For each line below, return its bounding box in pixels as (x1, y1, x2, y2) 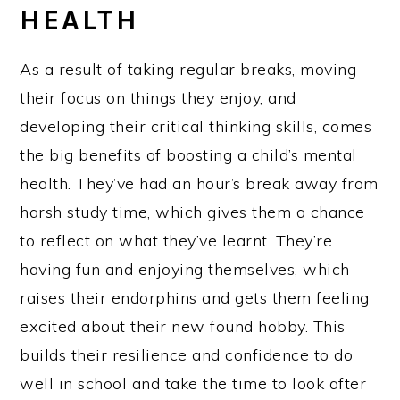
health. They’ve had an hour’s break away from (20, 173, 379, 194)
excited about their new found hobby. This (20, 316, 346, 337)
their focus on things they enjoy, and (20, 87, 296, 108)
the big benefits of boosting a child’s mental (20, 145, 357, 165)
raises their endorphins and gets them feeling (20, 287, 370, 308)
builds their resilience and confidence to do (20, 345, 354, 365)
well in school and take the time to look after (20, 373, 367, 394)
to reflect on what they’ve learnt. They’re (20, 230, 333, 251)
